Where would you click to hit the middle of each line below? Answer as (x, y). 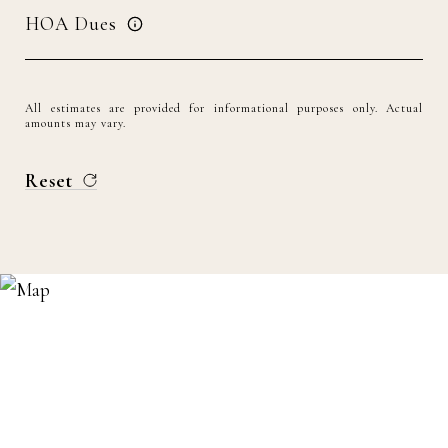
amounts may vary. (75, 123)
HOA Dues (71, 23)
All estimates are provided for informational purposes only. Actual (224, 108)
